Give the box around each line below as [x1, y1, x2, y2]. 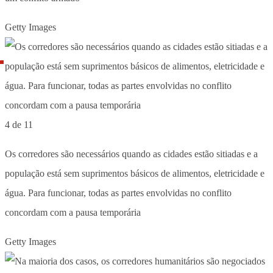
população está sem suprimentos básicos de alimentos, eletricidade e [5, 168, 264, 179]
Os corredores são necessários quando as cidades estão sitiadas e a [5, 148, 258, 159]
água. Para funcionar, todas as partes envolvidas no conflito [5, 187, 232, 198]
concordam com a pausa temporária [5, 207, 141, 218]
